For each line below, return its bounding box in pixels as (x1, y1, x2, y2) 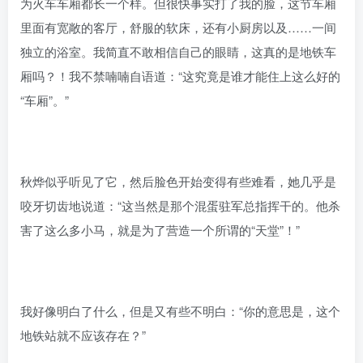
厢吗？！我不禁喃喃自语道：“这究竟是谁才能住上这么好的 (20, 66, 340, 84)
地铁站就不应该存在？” (20, 326, 146, 344)
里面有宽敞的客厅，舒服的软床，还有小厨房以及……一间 (20, 18, 336, 36)
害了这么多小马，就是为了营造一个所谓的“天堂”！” (20, 220, 300, 238)
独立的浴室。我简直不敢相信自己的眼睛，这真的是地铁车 (20, 42, 336, 60)
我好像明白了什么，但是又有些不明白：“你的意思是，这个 (20, 301, 340, 319)
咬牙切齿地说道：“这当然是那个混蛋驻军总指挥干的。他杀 (20, 196, 340, 214)
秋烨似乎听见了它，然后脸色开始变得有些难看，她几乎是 (20, 172, 336, 190)
